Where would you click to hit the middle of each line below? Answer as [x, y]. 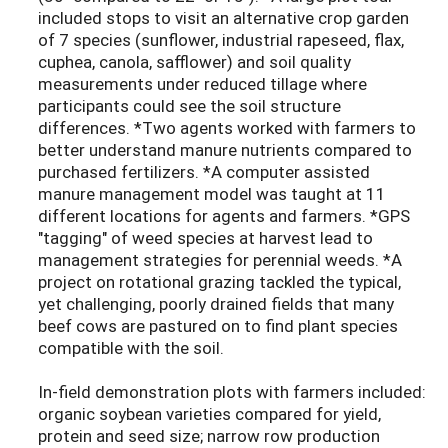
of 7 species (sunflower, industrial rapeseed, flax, [221, 40]
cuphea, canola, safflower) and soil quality [194, 62]
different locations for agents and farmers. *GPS [224, 216]
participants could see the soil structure [189, 106]
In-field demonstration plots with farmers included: [232, 392]
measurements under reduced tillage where [202, 84]
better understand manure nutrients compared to [225, 150]
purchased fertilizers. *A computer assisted [204, 172]
